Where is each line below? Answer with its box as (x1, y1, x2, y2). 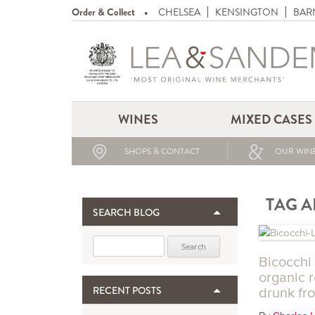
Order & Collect (72, 6, 135, 18)
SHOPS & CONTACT (124, 146, 200, 157)
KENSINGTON (215, 6, 278, 18)
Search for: (93, 238, 144, 251)
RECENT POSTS (93, 284, 162, 297)
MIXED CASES (230, 111, 312, 128)
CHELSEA (158, 6, 200, 18)
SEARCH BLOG (93, 206, 160, 219)
